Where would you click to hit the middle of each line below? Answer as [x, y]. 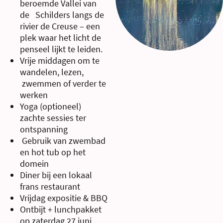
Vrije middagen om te [60, 61]
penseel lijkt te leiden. [61, 49]
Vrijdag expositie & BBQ [64, 198]
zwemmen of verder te [63, 84]
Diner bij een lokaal [56, 175]
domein [34, 164]
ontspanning [44, 129]
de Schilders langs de [62, 15]
